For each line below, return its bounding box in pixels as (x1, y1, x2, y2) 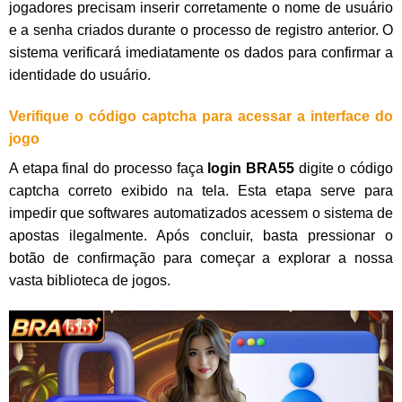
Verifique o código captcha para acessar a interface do (8, 108, 394, 124)
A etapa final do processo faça (8, 160, 204, 176)
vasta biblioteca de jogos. (8, 272, 170, 288)
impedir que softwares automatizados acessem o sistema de (8, 205, 394, 221)
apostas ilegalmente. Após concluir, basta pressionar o (8, 227, 394, 243)
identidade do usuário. (8, 67, 151, 83)
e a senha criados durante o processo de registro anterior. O (8, 22, 394, 39)
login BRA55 (203, 160, 299, 176)
